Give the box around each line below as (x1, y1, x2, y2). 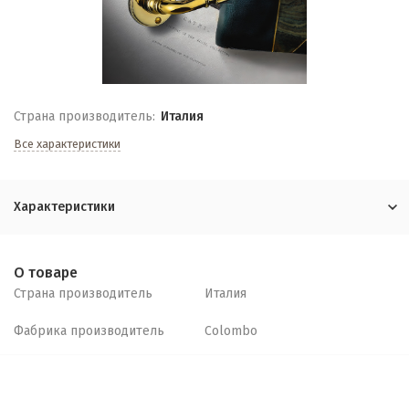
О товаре (14, 264, 78, 281)
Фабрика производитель (14, 323, 164, 339)
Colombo (204, 323, 257, 339)
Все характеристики (14, 137, 121, 151)
